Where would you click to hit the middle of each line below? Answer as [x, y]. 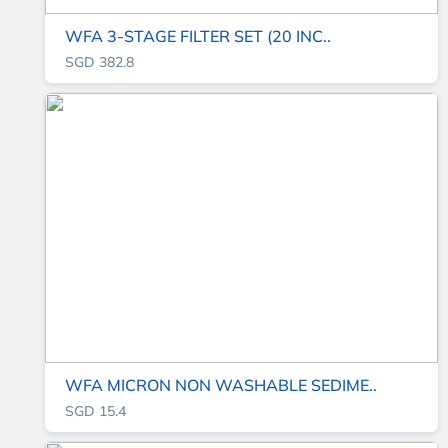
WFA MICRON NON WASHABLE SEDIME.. [221, 385]
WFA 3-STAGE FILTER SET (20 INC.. [198, 36]
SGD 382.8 [99, 62]
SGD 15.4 [95, 411]
